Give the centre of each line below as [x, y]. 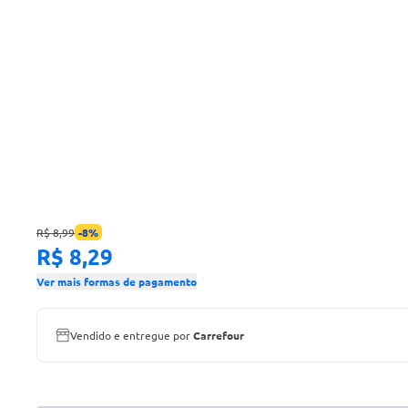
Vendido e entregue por [132, 335]
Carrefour [219, 335]
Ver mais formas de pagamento [117, 281]
